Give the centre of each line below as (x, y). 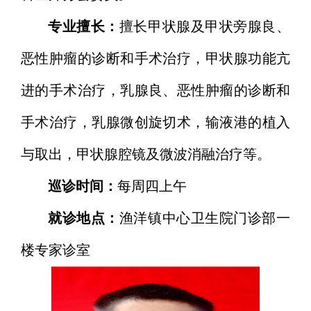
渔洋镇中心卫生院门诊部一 (204, 219)
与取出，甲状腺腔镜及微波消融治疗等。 (146, 155)
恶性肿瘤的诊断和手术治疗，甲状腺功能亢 (155, 59)
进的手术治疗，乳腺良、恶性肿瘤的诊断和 (155, 91)
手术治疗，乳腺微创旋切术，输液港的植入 (155, 123)
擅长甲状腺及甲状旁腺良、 (204, 27)
